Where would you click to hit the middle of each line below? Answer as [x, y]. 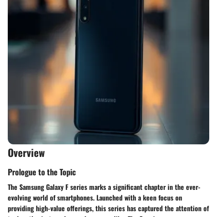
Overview [26, 152]
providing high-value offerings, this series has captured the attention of [108, 208]
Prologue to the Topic [42, 171]
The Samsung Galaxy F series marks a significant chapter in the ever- [104, 186]
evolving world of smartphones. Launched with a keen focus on [95, 197]
